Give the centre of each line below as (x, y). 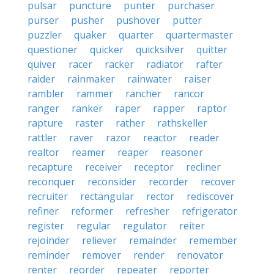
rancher (143, 94)
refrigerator (209, 211)
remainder (153, 240)
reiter (192, 226)
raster (89, 123)
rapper (169, 108)
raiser (198, 79)
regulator (145, 226)
